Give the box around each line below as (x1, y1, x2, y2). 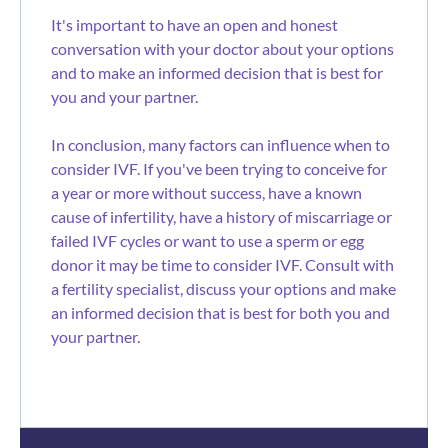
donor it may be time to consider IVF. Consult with (51, 254, 394, 274)
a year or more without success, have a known (51, 182, 362, 202)
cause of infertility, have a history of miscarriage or (51, 206, 392, 226)
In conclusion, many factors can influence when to (51, 134, 390, 154)
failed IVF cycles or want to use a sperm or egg (51, 230, 364, 250)
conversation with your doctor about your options (51, 38, 394, 58)
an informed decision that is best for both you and (51, 302, 390, 322)
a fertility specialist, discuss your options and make (51, 278, 396, 298)
